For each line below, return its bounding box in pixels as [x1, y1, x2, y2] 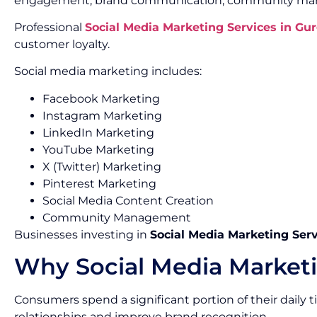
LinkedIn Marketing [42, 125, 154, 139]
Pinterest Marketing [42, 176, 156, 190]
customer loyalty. [14, 37, 110, 51]
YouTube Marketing [42, 142, 154, 156]
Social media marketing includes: [14, 64, 202, 79]
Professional [14, 20, 85, 34]
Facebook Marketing [42, 91, 160, 105]
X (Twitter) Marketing [42, 159, 161, 173]
